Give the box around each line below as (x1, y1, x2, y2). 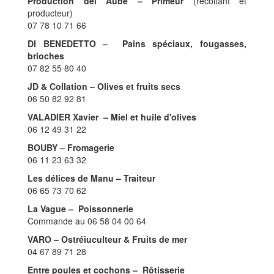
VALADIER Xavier (28, 111, 98, 124)
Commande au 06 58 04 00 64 (28, 215, 146, 228)
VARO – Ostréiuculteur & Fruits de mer (28, 233, 187, 246)
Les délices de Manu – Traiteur (28, 172, 155, 185)
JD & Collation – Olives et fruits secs (28, 80, 180, 93)
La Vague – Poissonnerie (28, 202, 133, 215)
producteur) (28, 7, 73, 20)
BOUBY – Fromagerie (28, 141, 117, 154)
